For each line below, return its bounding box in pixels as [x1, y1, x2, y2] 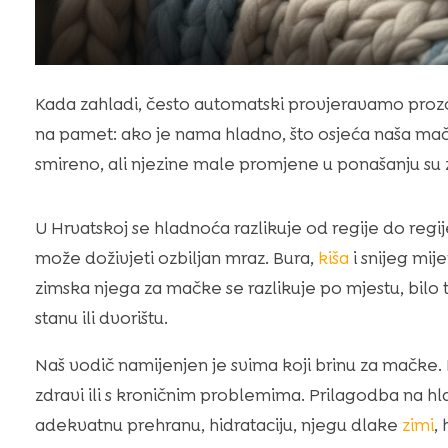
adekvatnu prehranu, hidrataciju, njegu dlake [34, 413, 402, 436]
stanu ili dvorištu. [34, 306, 168, 329]
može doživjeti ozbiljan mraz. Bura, [34, 246, 318, 269]
